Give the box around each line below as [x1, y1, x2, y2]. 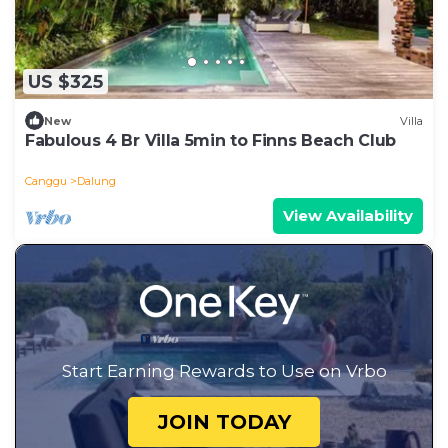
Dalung [77, 174, 116, 189]
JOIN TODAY [157, 410, 291, 435]
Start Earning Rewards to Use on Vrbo [61, 361, 387, 382]
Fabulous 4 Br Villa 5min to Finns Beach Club [25, 131, 396, 151]
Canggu [25, 174, 67, 189]
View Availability [283, 206, 413, 226]
